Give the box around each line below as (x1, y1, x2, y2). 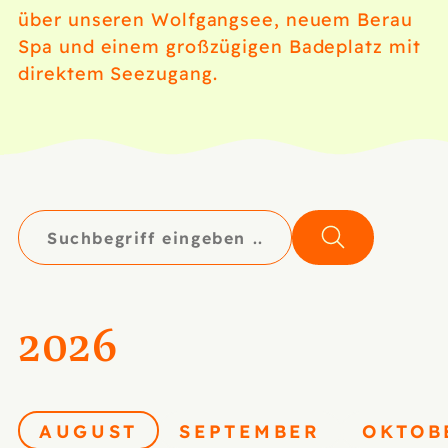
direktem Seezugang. (18, 59, 218, 85)
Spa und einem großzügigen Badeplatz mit (18, 32, 421, 58)
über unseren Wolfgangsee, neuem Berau (18, 5, 413, 31)
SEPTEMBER (179, 417, 321, 444)
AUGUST (39, 417, 139, 444)
